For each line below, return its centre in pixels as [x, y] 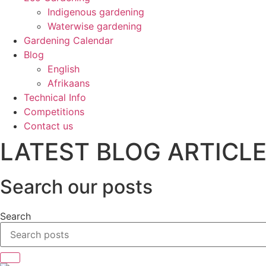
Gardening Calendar [69, 40]
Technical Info [55, 97]
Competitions [54, 112]
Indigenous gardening [96, 12]
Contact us [48, 126]
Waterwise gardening [95, 26]
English [64, 69]
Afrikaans [69, 83]
